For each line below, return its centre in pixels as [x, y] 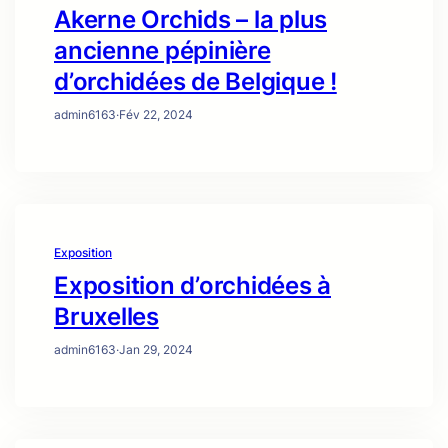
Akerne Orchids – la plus [190, 20]
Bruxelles [106, 317]
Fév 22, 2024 [156, 115]
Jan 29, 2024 [156, 350]
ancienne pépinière [162, 51]
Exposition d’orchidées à [192, 286]
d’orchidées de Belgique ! [195, 82]
